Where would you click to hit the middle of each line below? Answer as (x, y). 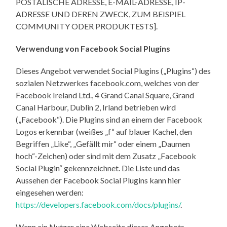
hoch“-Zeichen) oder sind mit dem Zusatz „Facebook (106, 156)
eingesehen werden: (50, 192)
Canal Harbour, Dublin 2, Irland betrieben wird (96, 107)
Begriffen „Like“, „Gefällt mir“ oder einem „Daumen (103, 143)
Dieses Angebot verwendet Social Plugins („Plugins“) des (113, 70)
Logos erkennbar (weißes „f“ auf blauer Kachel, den (104, 131)
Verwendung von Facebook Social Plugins (93, 48)
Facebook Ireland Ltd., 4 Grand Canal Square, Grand (105, 95)
